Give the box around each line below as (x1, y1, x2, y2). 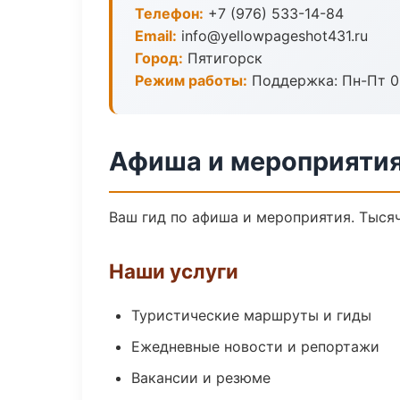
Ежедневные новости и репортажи (131, 337, 379, 355)
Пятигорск (183, 49, 262, 67)
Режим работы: (135, 71, 247, 89)
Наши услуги (109, 259, 238, 283)
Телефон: (135, 4, 204, 22)
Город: (135, 49, 183, 67)
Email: (135, 27, 177, 45)
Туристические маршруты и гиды (131, 306, 371, 324)
